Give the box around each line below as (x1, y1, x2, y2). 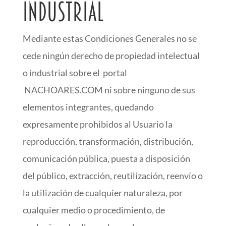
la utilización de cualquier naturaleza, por (22, 187, 183, 198)
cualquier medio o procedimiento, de (22, 204, 165, 215)
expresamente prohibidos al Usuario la (22, 119, 173, 130)
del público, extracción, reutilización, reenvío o (22, 170, 203, 181)
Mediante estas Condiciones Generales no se (22, 33, 197, 44)
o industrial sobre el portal (22, 67, 129, 78)
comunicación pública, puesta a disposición (22, 153, 190, 164)
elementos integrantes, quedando (22, 101, 154, 112)
